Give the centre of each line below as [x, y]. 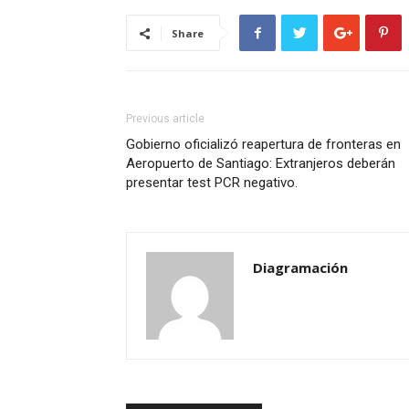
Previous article [165, 119]
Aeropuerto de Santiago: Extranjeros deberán [261, 163]
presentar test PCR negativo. [212, 183]
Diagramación [300, 267]
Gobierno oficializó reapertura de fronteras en [263, 144]
